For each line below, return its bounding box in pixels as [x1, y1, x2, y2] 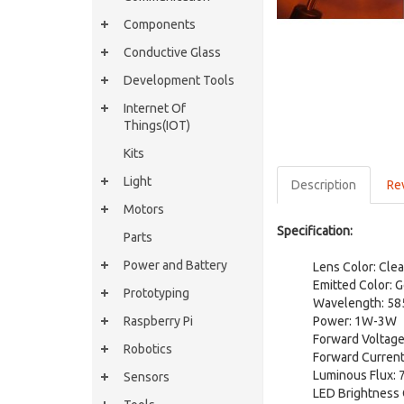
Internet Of [124, 101, 186, 115]
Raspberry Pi [124, 314, 193, 328]
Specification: [277, 224, 353, 238]
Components [124, 17, 196, 32]
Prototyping [124, 286, 189, 300]
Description [291, 178, 356, 192]
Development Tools [124, 73, 234, 87]
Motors [124, 202, 164, 216]
